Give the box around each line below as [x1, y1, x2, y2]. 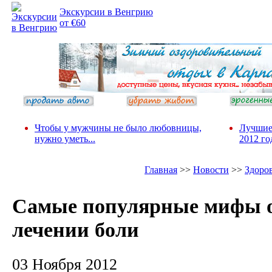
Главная [144, 165, 177, 175]
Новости [193, 165, 229, 175]
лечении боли [12, 218, 139, 242]
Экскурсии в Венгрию [59, 7, 153, 17]
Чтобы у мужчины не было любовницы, [35, 123, 202, 133]
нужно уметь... [35, 134, 95, 144]
